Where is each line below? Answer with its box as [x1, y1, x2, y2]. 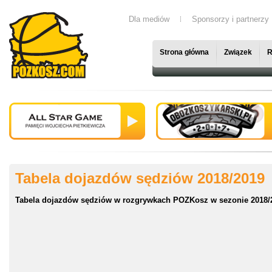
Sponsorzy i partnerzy [192, 15, 269, 24]
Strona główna [160, 48, 209, 56]
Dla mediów [129, 15, 169, 24]
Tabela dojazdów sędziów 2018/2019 [15, 170, 265, 186]
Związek [224, 48, 252, 56]
